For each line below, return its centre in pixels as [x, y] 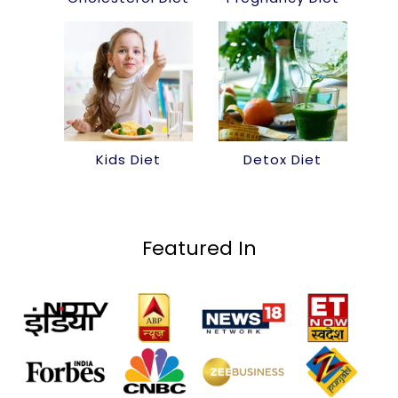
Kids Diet [128, 160]
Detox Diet [283, 160]
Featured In [199, 249]
